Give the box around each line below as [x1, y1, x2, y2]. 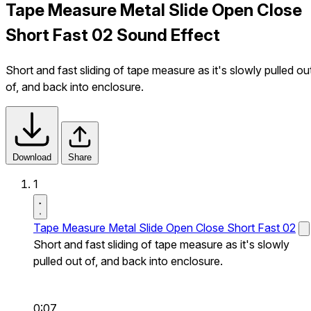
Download [12, 151, 51, 162]
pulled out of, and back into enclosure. [33, 253, 223, 268]
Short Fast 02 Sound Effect [6, 24, 220, 45]
